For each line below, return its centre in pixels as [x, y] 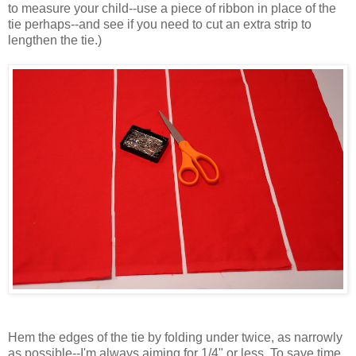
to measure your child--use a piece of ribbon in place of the [172, 9]
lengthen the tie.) [55, 41]
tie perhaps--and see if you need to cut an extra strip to [160, 25]
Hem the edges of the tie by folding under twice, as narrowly [175, 338]
